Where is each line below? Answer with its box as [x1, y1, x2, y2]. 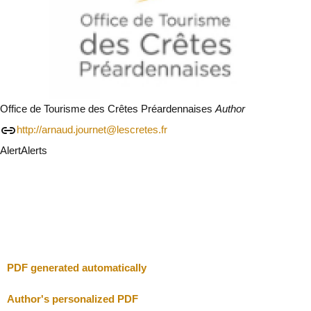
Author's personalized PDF [7, 293, 138, 305]
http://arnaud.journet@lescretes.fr [17, 124, 167, 136]
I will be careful [4, 165, 71, 178]
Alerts [21, 144, 47, 157]
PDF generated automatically [7, 262, 146, 274]
